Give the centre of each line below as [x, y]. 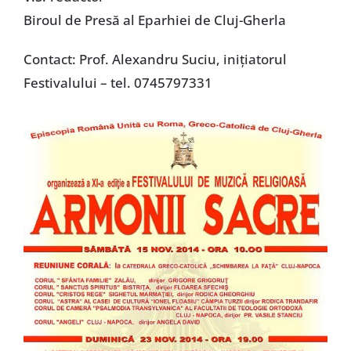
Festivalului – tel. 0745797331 [118, 83]
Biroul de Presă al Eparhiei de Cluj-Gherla [154, 20]
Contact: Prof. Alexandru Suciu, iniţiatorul [155, 60]
